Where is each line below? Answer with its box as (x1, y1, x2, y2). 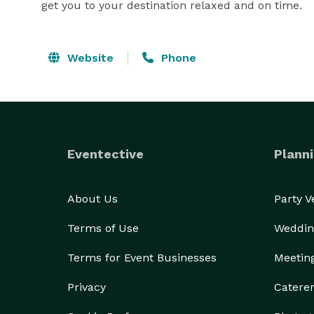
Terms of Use (67, 221, 139, 235)
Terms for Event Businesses (67, 251, 217, 264)
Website (64, 51, 114, 64)
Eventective (67, 146, 144, 161)
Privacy (67, 280, 106, 294)
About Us (67, 192, 118, 205)
